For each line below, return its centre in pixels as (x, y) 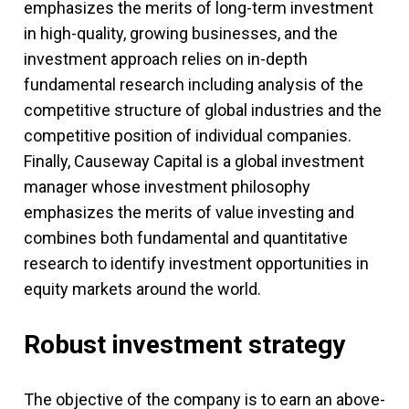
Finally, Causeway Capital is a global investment (194, 161)
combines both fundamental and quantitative (186, 238)
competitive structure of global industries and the (203, 110)
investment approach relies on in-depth (166, 59)
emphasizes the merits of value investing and (189, 212)
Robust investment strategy (184, 345)
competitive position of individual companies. (188, 136)
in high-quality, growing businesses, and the (181, 33)
